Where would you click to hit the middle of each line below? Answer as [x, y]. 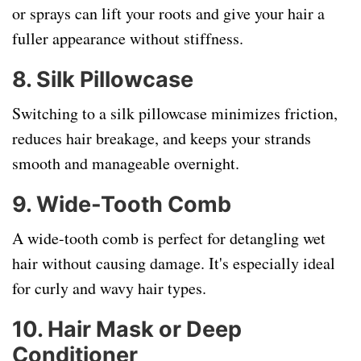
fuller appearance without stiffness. [128, 38]
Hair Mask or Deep [145, 329]
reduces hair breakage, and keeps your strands [162, 138]
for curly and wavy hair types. [109, 288]
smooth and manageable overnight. [126, 163]
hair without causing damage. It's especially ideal [174, 263]
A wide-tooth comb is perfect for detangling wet [169, 238]
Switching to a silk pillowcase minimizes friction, [175, 113]
